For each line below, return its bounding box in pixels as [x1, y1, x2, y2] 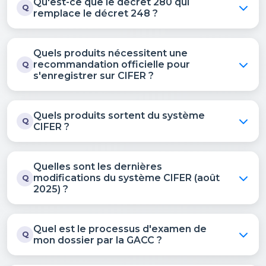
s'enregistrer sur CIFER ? [33, 70, 154, 81]
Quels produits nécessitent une [33, 47, 188, 59]
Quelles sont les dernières [33, 161, 162, 172]
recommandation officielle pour [33, 59, 190, 70]
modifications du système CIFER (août [33, 172, 220, 183]
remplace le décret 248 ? [33, 8, 158, 19]
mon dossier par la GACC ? [33, 235, 162, 246]
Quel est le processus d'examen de [33, 223, 207, 235]
